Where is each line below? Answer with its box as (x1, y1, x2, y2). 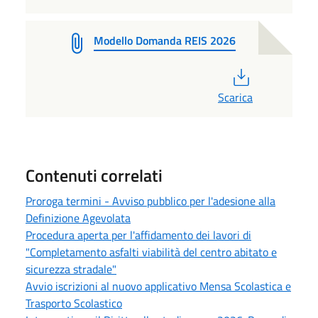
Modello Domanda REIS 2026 (94, 31, 236, 49)
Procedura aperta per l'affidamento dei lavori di (26, 226, 251, 243)
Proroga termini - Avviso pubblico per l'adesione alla (26, 192, 275, 209)
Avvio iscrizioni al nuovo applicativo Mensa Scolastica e (26, 277, 291, 295)
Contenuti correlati (26, 162, 163, 188)
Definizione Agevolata (26, 209, 131, 226)
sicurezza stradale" (26, 260, 116, 278)
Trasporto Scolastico (26, 294, 122, 312)
